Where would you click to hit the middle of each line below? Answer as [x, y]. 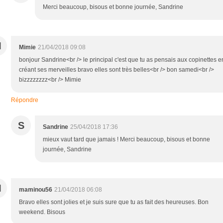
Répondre [25, 100]
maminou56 [36, 189]
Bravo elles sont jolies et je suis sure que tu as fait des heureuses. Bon [114, 202]
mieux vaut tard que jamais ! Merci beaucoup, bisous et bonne [126, 139]
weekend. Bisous [42, 212]
